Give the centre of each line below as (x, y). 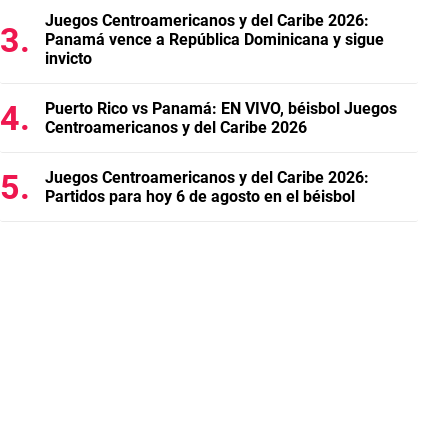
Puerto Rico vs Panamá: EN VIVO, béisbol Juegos (221, 108)
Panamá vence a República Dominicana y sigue (214, 39)
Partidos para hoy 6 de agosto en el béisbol (200, 196)
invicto (68, 58)
